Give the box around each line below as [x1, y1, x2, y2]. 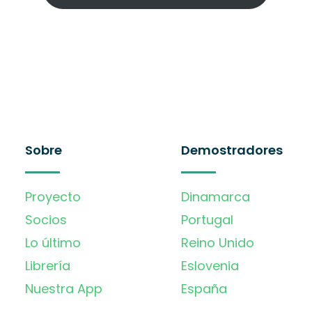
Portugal [181, 210, 233, 228]
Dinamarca [181, 187, 250, 205]
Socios [25, 210, 67, 228]
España [181, 279, 227, 297]
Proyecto [25, 187, 81, 205]
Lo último [25, 233, 81, 251]
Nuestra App [25, 279, 102, 297]
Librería [25, 256, 70, 274]
